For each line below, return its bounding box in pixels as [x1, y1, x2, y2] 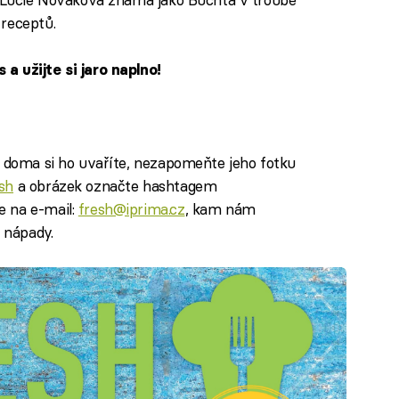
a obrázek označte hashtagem [13, 175, 217, 195]
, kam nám [184, 199, 256, 218]
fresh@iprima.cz [77, 199, 185, 218]
